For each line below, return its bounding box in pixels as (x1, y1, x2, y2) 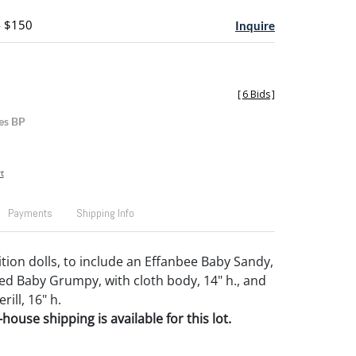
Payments (7, 206, 52, 220)
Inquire (235, 18, 275, 33)
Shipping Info (75, 206, 134, 220)
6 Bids (242, 87, 270, 101)
